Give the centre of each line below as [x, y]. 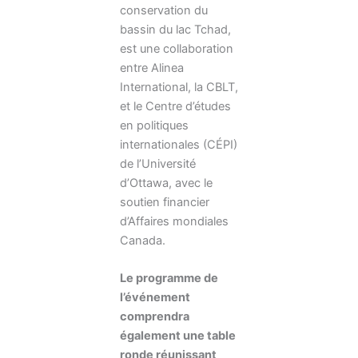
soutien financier [165, 202]
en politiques [154, 125]
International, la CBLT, [179, 87]
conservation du [164, 10]
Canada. [143, 240]
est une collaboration [177, 48]
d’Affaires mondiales [174, 221]
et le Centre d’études [175, 106]
